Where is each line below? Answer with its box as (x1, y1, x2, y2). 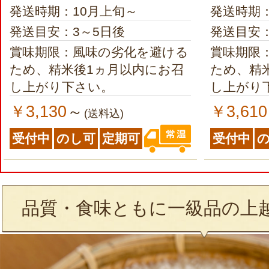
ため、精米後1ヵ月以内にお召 (10, 62, 184, 77)
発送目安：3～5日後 (10, 25, 125, 39)
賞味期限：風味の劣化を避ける (10, 45, 189, 59)
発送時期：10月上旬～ (10, 4, 138, 19)
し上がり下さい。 (10, 80, 113, 94)
